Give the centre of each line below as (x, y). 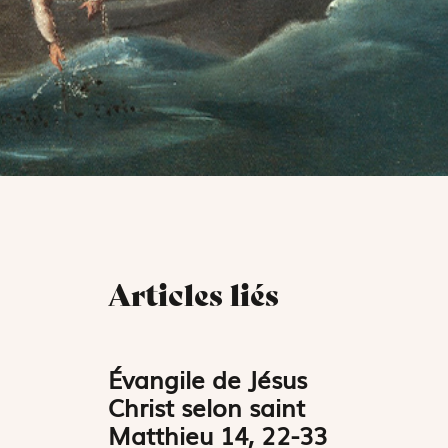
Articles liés (194, 294)
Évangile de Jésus (208, 378)
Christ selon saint (207, 406)
